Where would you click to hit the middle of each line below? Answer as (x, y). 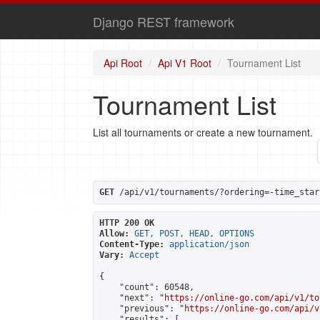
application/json (209, 244)
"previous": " (142, 309)
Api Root (123, 63)
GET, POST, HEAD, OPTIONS (194, 234)
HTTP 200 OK (127, 223)
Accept (144, 255)
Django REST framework (164, 21)
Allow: (114, 234)
